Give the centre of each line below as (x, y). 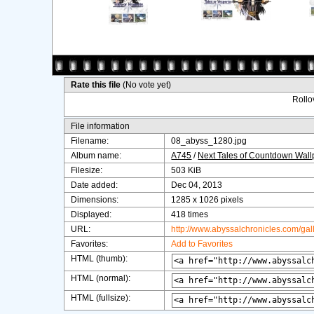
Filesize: (87, 170)
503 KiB (186, 170)
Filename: (90, 141)
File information (101, 126)
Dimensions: (95, 200)
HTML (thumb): (100, 259)
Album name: (96, 156)
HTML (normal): (101, 278)
